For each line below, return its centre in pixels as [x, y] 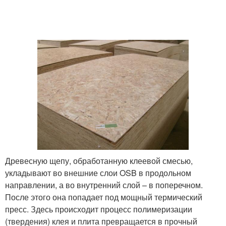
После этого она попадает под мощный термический [104, 197]
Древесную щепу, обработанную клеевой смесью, [99, 160]
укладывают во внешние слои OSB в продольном [98, 173]
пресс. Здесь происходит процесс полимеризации [99, 209]
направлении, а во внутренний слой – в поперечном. [104, 185]
